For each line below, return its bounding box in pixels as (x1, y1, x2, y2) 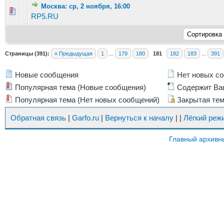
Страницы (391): (5, 50, 49, 56)
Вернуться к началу (105, 113, 173, 122)
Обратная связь (10, 113, 66, 122)
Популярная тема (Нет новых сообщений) (13, 95, 159, 104)
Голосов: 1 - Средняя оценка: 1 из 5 (25, 7, 133, 14)
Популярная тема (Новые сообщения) (13, 83, 146, 91)
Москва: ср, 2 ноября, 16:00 (41, 2, 130, 10)
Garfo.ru (72, 113, 99, 122)
